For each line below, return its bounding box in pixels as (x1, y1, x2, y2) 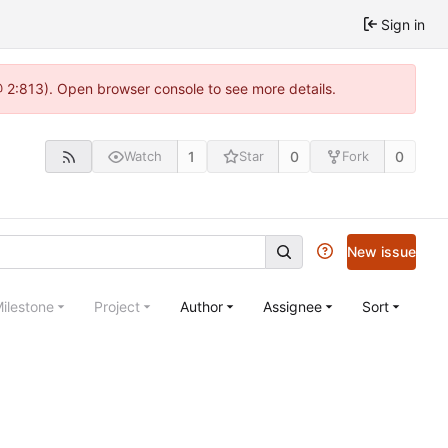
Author (180, 297, 223, 315)
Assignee (263, 297, 322, 315)
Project (94, 297, 140, 315)
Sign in (381, 15, 425, 33)
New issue (347, 242, 416, 260)
